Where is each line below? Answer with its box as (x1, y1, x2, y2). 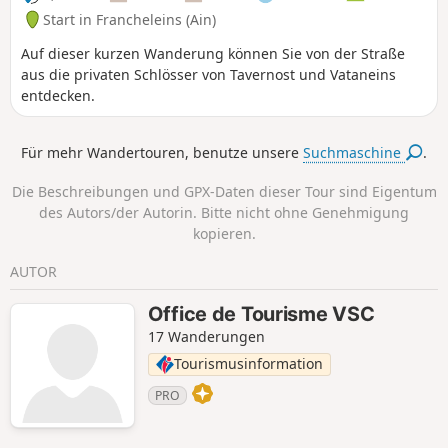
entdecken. (21, 85, 95, 105)
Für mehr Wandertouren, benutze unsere (21, 143, 304, 163)
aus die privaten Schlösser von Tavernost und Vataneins (21, 64, 396, 84)
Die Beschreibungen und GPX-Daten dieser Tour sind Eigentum (11, 181, 437, 201)
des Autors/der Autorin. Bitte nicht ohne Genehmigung (39, 202, 409, 222)
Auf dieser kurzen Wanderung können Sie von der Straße (21, 43, 405, 63)
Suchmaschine (303, 143, 406, 163)
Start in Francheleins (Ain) (43, 9, 216, 29)
